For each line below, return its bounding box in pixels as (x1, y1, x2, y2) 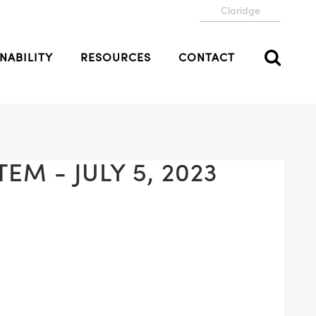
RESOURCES (80, 50, 151, 64)
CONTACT (178, 50, 235, 64)
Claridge (220, 4, 260, 17)
